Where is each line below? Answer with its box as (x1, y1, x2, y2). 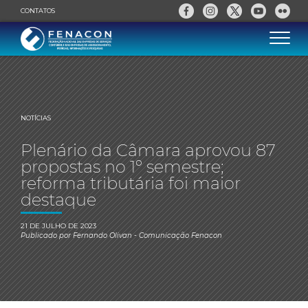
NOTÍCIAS (21, 114, 51, 122)
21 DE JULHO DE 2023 (21, 221, 96, 230)
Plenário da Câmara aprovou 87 (21, 140, 276, 160)
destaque (21, 190, 96, 210)
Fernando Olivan (73, 231, 132, 240)
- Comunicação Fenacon (132, 231, 222, 240)
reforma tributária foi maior (21, 173, 241, 193)
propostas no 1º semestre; (21, 157, 224, 177)
